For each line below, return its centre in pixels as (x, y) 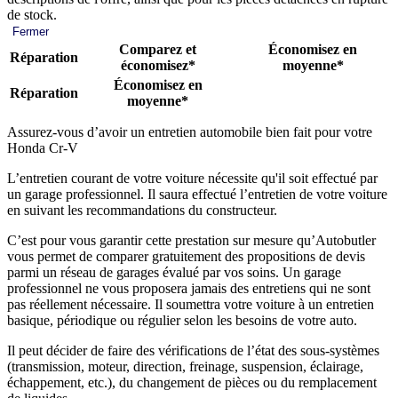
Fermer (31, 32)
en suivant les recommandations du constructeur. (142, 210)
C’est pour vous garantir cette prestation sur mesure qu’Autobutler (191, 240)
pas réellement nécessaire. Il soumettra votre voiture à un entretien (191, 304)
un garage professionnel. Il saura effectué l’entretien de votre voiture (197, 194)
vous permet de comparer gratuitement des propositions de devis (186, 256)
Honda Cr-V (43, 147)
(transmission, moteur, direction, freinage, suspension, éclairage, (185, 366)
